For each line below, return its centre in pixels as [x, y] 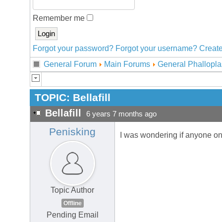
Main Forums [127, 64]
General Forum [70, 64]
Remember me [60, 18]
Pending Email [72, 215]
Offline [72, 203]
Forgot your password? [73, 48]
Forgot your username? [156, 48]
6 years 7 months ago [121, 114]
